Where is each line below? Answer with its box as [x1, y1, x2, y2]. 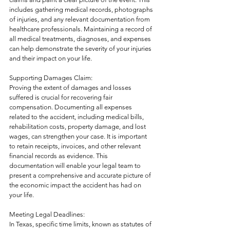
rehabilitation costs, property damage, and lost [9, 123, 147, 130]
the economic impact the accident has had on [9, 181, 143, 189]
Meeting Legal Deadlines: [9, 210, 85, 218]
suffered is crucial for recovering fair [9, 93, 114, 101]
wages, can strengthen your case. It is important [9, 132, 148, 140]
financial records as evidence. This [9, 152, 109, 160]
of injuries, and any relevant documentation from [9, 15, 151, 23]
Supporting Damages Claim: [9, 74, 92, 82]
